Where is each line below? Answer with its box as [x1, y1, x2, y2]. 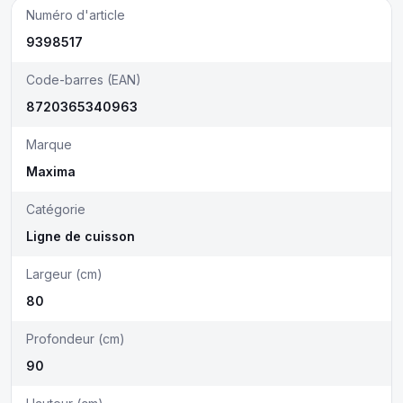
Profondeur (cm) [26, 331, 125, 346]
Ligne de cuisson [26, 228, 135, 244]
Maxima [26, 164, 76, 179]
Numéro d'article [26, 7, 125, 22]
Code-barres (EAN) [26, 72, 141, 87]
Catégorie [26, 201, 85, 217]
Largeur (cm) [26, 266, 103, 282]
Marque [26, 137, 72, 152]
